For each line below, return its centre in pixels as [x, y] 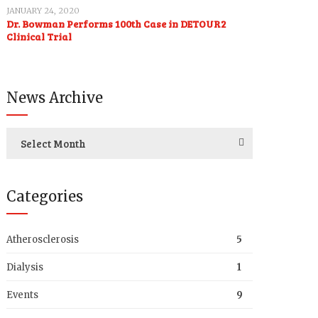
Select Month [54, 143]
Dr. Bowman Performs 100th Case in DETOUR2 [117, 24]
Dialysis [25, 267]
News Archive [55, 98]
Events [23, 295]
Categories [45, 196]
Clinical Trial [39, 37]
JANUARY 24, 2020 [43, 11]
